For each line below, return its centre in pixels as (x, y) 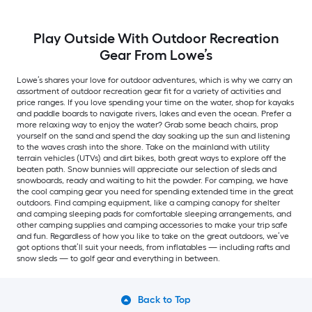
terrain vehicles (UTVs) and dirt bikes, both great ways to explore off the (151, 158)
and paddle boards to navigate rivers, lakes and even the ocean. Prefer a (154, 114)
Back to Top (164, 300)
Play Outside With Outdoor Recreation (156, 39)
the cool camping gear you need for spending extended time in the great (155, 192)
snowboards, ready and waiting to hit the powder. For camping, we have (153, 181)
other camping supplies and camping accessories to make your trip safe (152, 225)
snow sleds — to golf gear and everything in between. (118, 259)
